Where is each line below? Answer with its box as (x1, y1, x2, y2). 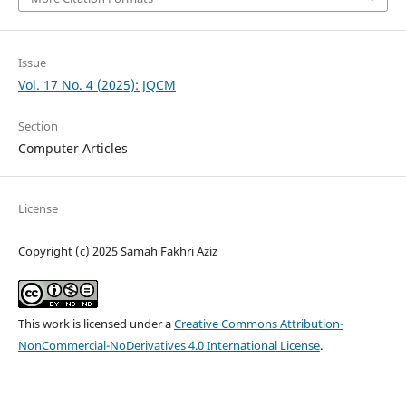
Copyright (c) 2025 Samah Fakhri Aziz (17, 242, 217, 259)
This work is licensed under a (17, 314, 174, 332)
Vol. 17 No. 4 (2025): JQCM (17, 75, 176, 93)
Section (17, 117, 58, 134)
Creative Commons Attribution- (173, 314, 343, 332)
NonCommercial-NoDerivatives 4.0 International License (17, 336, 320, 353)
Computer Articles (17, 139, 128, 157)
